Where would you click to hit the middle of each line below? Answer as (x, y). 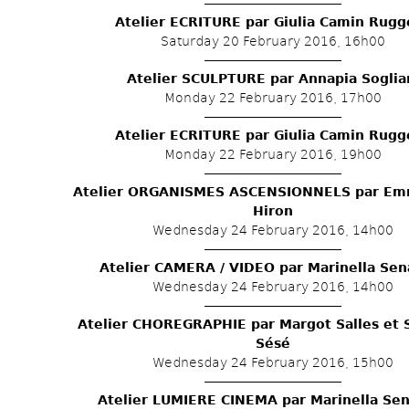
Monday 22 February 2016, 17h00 (273, 98)
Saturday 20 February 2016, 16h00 (273, 41)
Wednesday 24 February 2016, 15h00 (273, 362)
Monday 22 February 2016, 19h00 (273, 154)
